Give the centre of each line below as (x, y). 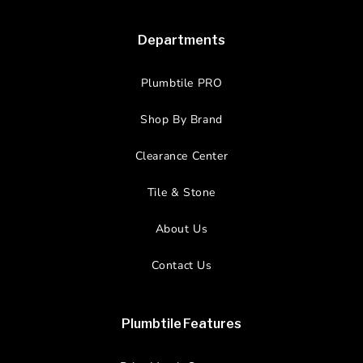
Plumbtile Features (181, 324)
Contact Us (181, 266)
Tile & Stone (181, 193)
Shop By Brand (181, 120)
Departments (181, 41)
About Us (181, 229)
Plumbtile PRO (181, 83)
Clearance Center (181, 156)
